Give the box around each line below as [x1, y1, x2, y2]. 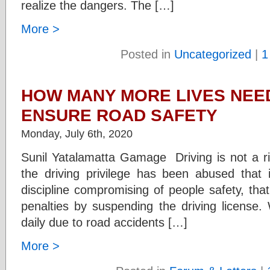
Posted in [121, 47, 174, 61]
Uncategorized [174, 47, 251, 61]
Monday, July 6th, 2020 [21, 127, 133, 140]
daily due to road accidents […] [21, 215, 187, 229]
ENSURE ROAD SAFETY [21, 105, 218, 125]
